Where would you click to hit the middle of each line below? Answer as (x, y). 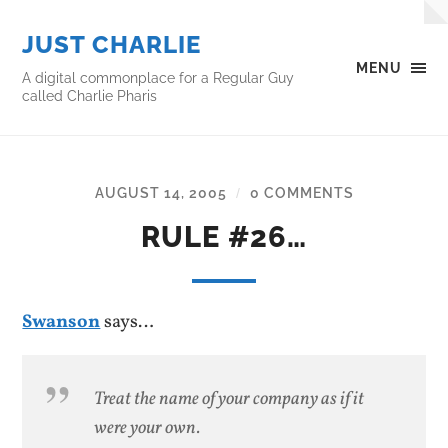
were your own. (147, 428)
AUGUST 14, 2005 (160, 192)
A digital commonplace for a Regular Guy (158, 77)
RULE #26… (224, 237)
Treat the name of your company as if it (229, 399)
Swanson (61, 322)
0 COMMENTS (301, 192)
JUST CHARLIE (112, 44)
